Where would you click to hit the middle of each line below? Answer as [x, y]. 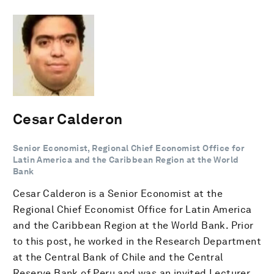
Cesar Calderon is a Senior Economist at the [118, 193]
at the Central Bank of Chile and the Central [118, 257]
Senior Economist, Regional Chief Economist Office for [129, 148]
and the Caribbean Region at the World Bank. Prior [133, 225]
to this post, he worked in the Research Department [137, 241]
